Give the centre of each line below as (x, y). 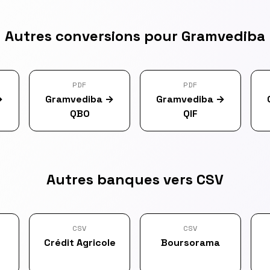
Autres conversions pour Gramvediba (135, 36)
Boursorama (190, 243)
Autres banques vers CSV (135, 179)
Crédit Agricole (80, 243)
